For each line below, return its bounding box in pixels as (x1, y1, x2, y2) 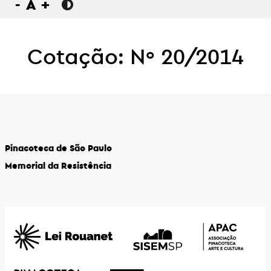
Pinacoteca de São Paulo (5, 142, 112, 154)
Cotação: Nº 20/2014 (27, 42, 244, 70)
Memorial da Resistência (5, 159, 111, 171)
